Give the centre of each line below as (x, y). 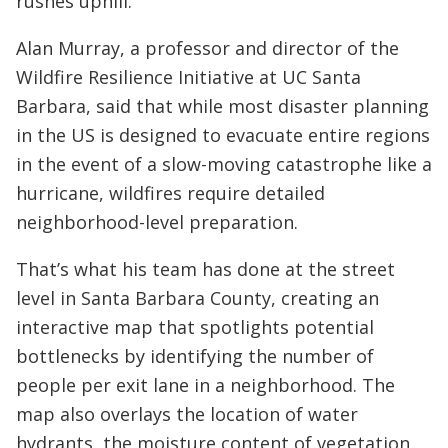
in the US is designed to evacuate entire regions (223, 135)
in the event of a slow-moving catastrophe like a (224, 164)
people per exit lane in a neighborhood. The (205, 385)
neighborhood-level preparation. (157, 222)
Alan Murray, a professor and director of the (207, 48)
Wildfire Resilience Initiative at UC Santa (188, 77)
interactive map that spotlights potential (195, 327)
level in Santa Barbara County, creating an (197, 298)
